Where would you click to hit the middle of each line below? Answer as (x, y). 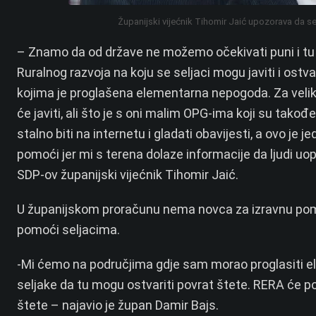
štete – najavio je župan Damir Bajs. (118, 305)
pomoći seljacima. (68, 230)
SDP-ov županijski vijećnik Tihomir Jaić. (128, 175)
